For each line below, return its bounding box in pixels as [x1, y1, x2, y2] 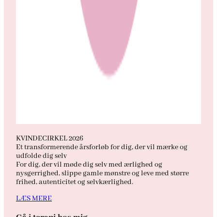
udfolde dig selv [16, 152, 67, 161]
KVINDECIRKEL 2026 [16, 134, 83, 143]
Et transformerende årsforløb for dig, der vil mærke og [16, 143, 187, 152]
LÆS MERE [16, 194, 52, 203]
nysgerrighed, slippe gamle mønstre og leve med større [16, 169, 189, 178]
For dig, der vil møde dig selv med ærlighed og [16, 160, 162, 170]
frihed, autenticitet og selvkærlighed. [16, 178, 133, 187]
